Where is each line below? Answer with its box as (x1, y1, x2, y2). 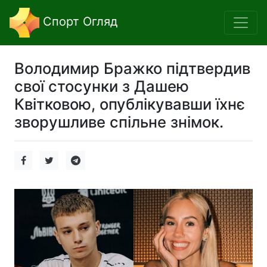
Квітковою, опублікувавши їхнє (14, 95, 245, 113)
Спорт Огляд (39, 14, 117, 29)
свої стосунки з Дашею (14, 77, 189, 95)
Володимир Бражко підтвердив (14, 59, 250, 77)
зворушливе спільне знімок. (14, 113, 223, 131)
